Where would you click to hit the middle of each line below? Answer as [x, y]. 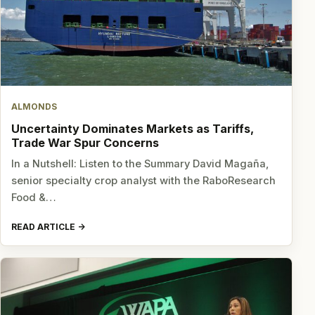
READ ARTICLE [44, 226]
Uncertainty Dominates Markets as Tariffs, [133, 128]
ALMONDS [34, 107]
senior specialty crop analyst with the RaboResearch [144, 181]
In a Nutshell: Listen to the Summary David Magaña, [140, 164]
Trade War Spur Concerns [85, 142]
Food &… [34, 198]
